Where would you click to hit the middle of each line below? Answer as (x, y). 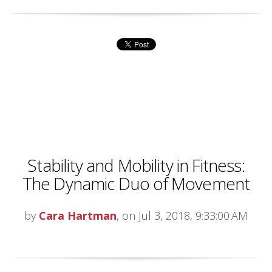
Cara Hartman (78, 216)
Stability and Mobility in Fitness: (136, 165)
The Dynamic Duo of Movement (136, 184)
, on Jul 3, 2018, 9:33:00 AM (182, 216)
